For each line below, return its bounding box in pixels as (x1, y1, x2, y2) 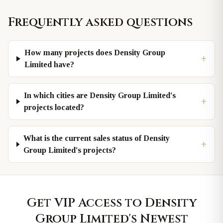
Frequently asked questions (8, 14, 193, 30)
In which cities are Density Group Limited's (23, 91, 176, 100)
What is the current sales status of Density (23, 134, 170, 142)
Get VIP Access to (26, 195, 145, 211)
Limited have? (24, 60, 74, 69)
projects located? (23, 103, 84, 111)
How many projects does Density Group (24, 48, 165, 57)
